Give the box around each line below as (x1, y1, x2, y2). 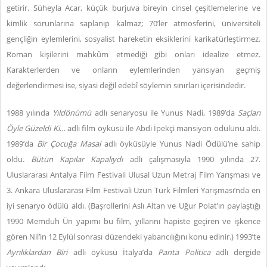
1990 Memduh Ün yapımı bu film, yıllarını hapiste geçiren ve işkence (7, 216, 260, 226)
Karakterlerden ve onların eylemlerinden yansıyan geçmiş (7, 64, 260, 75)
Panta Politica (158, 247, 210, 257)
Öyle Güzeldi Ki (7, 123, 60, 133)
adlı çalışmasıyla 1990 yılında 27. (123, 154, 260, 164)
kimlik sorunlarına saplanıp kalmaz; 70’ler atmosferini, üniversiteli (7, 18, 260, 29)
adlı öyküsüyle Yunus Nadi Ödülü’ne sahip (100, 138, 261, 149)
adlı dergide (210, 247, 260, 257)
